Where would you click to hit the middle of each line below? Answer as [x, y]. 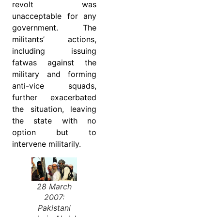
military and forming [54, 74]
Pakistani [54, 208]
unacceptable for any [54, 16]
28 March [54, 187]
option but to [54, 132]
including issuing [54, 51]
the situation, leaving [54, 109]
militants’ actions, [54, 39]
